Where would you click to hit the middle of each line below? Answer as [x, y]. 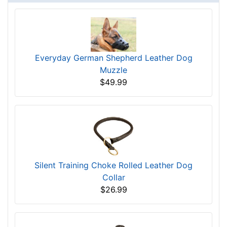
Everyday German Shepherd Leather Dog [113, 58]
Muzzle [113, 70]
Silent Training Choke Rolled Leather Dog [113, 165]
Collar [113, 178]
